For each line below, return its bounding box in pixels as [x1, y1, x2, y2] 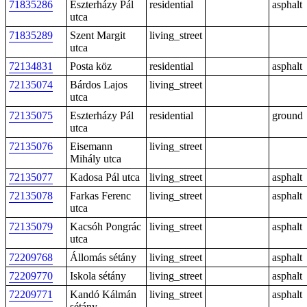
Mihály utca [70, 153, 121, 164]
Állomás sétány [70, 251, 136, 263]
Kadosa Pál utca [70, 171, 140, 183]
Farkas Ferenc [70, 190, 131, 201]
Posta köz [70, 60, 112, 72]
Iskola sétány [70, 270, 126, 282]
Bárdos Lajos [70, 79, 127, 90]
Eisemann [70, 140, 112, 152]
